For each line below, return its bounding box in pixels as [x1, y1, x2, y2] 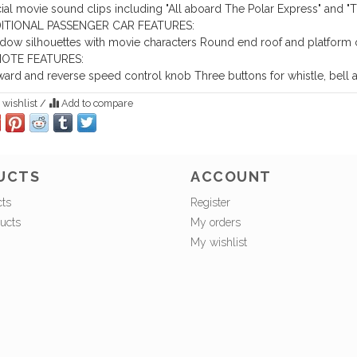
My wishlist [190, 235, 247, 249]
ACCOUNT [190, 167, 272, 185]
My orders [190, 215, 241, 229]
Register [190, 195, 230, 209]
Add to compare [58, 97, 133, 110]
